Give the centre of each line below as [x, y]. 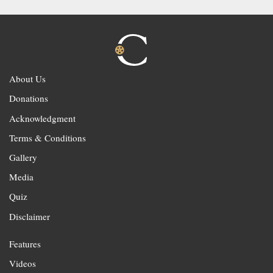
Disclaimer [30, 216]
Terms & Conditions [48, 137]
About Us [27, 79]
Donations [29, 98]
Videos [23, 263]
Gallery [23, 157]
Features [25, 243]
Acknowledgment [42, 118]
